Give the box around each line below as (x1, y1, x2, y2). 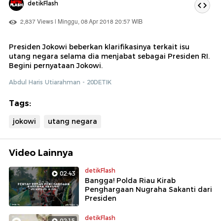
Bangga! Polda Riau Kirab (85, 176, 176, 185)
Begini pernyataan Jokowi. (9, 61, 103, 70)
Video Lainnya (9, 147, 73, 158)
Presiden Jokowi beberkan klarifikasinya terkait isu (9, 42, 189, 51)
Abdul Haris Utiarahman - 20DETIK (9, 78, 111, 86)
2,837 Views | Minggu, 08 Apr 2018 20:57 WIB (19, 17, 143, 27)
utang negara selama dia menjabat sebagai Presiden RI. (9, 51, 210, 61)
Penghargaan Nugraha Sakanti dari (85, 184, 212, 194)
